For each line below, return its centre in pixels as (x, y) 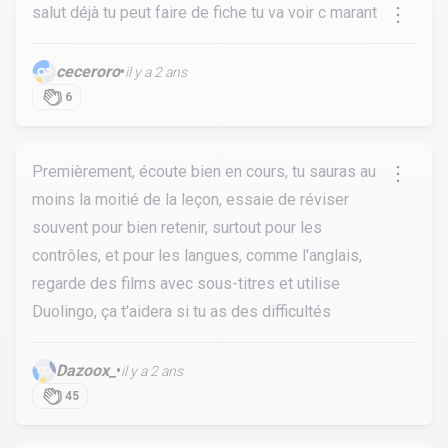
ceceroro (88, 71)
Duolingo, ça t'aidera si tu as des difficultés (181, 311)
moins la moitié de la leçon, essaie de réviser (190, 199)
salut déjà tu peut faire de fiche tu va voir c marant (204, 12)
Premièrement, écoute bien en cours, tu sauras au (204, 171)
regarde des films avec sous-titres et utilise (186, 283)
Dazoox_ (86, 370)
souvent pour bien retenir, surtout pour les (177, 227)
